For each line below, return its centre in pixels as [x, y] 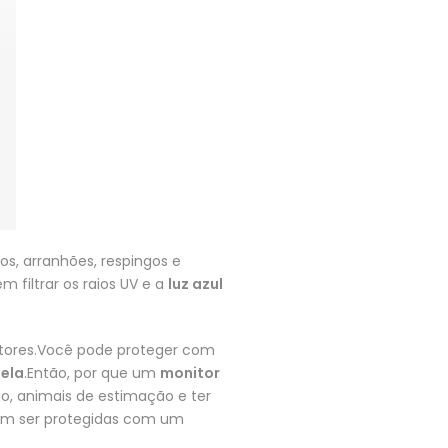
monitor [190, 373]
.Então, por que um [92, 373]
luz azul [195, 284]
